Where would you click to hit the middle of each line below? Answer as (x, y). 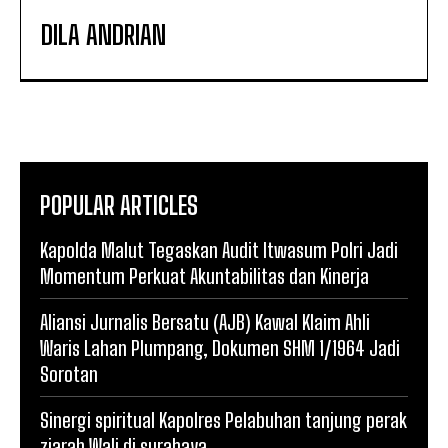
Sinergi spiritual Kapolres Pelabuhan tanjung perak (223, 420)
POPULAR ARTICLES (119, 205)
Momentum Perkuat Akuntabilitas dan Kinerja (204, 276)
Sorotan (69, 374)
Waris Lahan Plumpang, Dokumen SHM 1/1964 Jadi (220, 348)
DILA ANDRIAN (103, 35)
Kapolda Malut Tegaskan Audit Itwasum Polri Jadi (219, 250)
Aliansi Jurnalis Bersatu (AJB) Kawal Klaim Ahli (205, 322)
